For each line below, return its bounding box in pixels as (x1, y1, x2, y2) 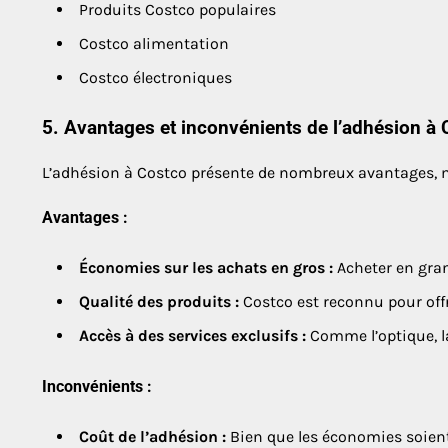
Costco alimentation (79, 34, 229, 54)
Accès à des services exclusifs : (79, 326, 306, 346)
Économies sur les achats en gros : (79, 258, 333, 278)
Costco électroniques (79, 68, 232, 88)
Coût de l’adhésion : (79, 426, 226, 446)
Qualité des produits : (79, 292, 239, 312)
